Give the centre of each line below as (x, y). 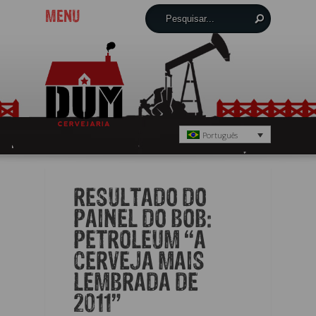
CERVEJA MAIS (139, 263)
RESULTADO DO (140, 200)
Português (220, 135)
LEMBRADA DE (136, 285)
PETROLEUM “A (140, 242)
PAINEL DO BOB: (143, 221)
